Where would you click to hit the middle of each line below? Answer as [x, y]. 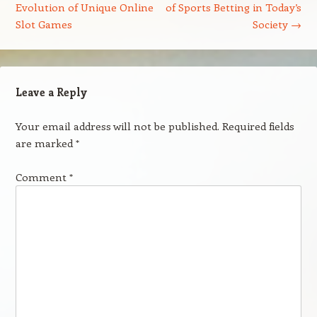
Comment [42, 177]
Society [272, 24]
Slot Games [44, 24]
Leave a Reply [51, 92]
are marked [45, 143]
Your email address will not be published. [117, 126]
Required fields [258, 126]
